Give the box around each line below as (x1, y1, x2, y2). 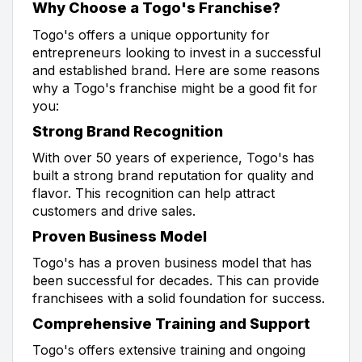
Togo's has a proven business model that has (32, 254, 312, 271)
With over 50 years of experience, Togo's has (32, 149, 314, 166)
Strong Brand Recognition (32, 122, 223, 140)
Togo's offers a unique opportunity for (32, 26, 270, 43)
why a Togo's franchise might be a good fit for (32, 79, 318, 96)
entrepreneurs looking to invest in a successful (32, 44, 321, 61)
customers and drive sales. (32, 202, 196, 219)
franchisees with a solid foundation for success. (32, 289, 325, 306)
